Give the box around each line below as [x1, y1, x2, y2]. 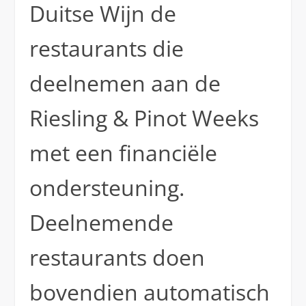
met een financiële [29, 137, 217, 167]
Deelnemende [29, 207, 173, 237]
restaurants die [29, 33, 184, 63]
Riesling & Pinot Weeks [29, 102, 259, 133]
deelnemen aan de [29, 68, 221, 98]
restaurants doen [29, 242, 205, 272]
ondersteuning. [29, 172, 184, 202]
